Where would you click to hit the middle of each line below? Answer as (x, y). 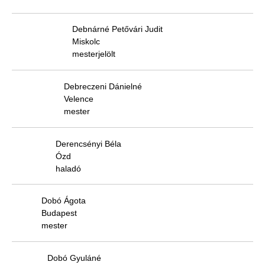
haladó (68, 168)
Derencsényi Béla (88, 143)
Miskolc (86, 42)
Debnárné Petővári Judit (117, 29)
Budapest (59, 213)
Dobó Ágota (64, 201)
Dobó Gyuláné (74, 258)
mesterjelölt (94, 54)
